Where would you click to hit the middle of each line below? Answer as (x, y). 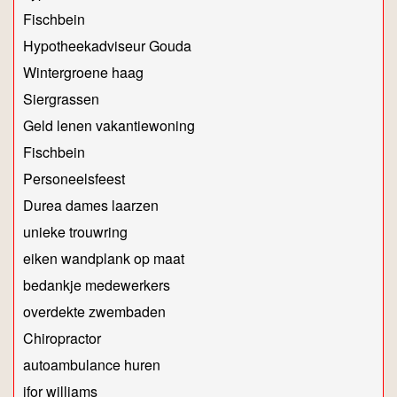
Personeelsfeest (74, 179)
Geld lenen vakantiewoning (109, 126)
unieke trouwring (75, 232)
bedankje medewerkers (97, 285)
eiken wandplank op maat (104, 259)
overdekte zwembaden (94, 312)
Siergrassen (61, 99)
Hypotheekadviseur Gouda (107, 46)
